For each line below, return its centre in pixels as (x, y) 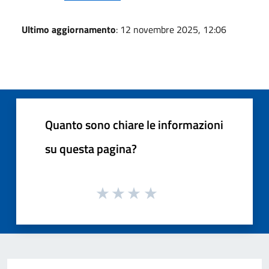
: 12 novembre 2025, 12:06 (171, 29)
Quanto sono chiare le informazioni (134, 124)
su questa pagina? (91, 148)
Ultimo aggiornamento (69, 29)
